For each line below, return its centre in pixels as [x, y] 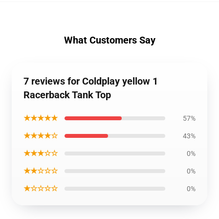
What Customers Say [109, 40]
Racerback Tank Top [67, 95]
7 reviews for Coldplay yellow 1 [91, 81]
